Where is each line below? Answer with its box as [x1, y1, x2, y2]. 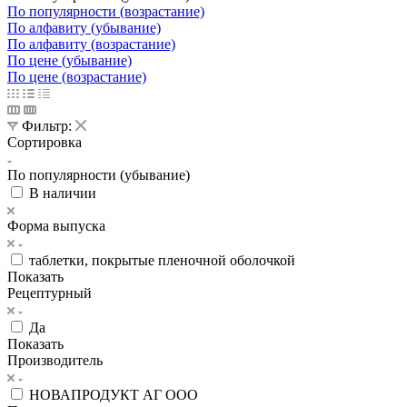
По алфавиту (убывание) [7, 19, 161, 35]
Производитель [7, 352, 103, 368]
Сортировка [7, 134, 82, 150]
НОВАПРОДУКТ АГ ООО [29, 386, 198, 402]
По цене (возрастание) [7, 68, 146, 84]
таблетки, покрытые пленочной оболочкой [29, 252, 295, 268]
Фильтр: [22, 117, 72, 134]
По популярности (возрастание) [7, 3, 204, 19]
